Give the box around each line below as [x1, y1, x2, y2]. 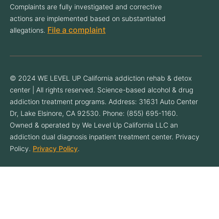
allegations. [10, 25, 47, 34]
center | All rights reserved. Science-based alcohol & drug [10, 85, 193, 94]
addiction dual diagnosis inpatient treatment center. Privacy [10, 132, 199, 141]
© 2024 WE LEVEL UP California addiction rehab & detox [10, 73, 192, 82]
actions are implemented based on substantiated [10, 14, 166, 22]
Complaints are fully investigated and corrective [10, 2, 162, 11]
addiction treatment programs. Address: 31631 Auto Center [10, 97, 198, 106]
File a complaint [47, 24, 106, 35]
